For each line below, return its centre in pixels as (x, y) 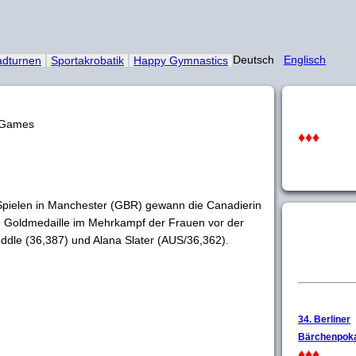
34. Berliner (324, 319)
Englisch (305, 60)
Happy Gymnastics (181, 60)
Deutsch (258, 60)
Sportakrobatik (87, 60)
